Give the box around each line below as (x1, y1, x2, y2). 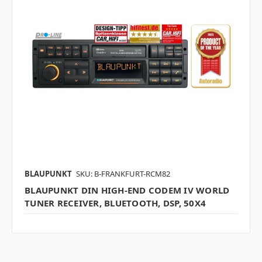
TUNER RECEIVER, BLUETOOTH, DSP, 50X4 (25, 197, 206, 209)
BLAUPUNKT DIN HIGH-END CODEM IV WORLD (25, 184, 230, 196)
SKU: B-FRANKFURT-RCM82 (76, 168, 170, 180)
